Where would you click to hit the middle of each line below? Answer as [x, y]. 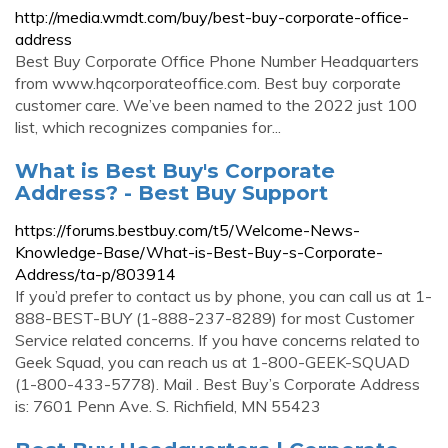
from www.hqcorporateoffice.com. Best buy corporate [208, 83]
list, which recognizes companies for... [148, 127]
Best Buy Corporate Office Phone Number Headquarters [217, 61]
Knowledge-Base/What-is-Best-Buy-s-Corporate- [199, 252]
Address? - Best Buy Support [171, 192]
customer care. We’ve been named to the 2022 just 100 [216, 105]
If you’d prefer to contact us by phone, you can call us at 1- [223, 296]
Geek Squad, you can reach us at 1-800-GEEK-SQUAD [212, 362]
